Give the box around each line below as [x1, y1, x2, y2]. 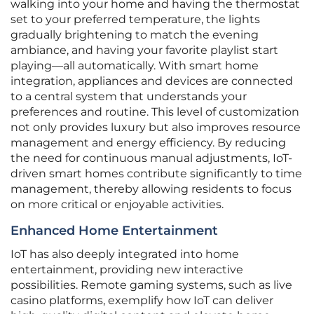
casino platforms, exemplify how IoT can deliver [11, 294, 273, 308]
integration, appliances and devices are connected [11, 74, 293, 88]
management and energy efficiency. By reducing [11, 136, 286, 150]
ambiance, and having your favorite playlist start [11, 43, 278, 57]
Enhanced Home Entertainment [11, 223, 218, 239]
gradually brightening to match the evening [11, 28, 259, 42]
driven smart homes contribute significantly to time [11, 167, 302, 181]
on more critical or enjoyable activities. [11, 198, 224, 212]
